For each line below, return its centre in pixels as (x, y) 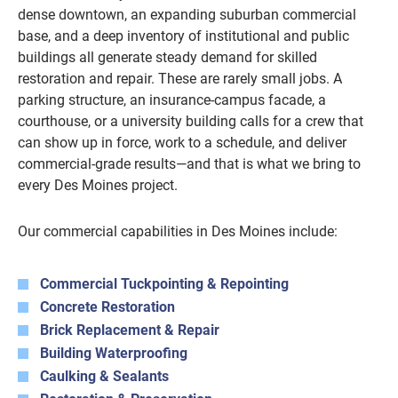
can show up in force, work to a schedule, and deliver (182, 143)
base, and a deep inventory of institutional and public (183, 36)
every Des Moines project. (98, 185)
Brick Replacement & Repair (130, 330)
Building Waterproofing (114, 353)
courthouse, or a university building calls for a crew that (191, 121)
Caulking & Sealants (104, 376)
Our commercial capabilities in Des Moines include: (178, 231)
